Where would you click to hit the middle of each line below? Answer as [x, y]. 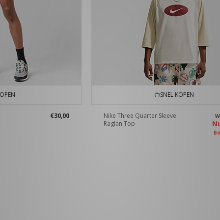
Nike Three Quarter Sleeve [140, 116]
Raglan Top [120, 124]
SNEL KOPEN [175, 95]
